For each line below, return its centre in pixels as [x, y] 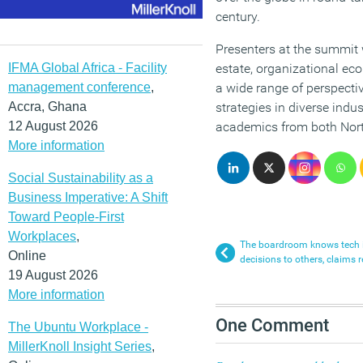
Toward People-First [66, 216]
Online [27, 255]
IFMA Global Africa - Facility [88, 67]
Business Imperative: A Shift [88, 197]
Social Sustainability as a [81, 177]
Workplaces [42, 236]
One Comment [272, 325]
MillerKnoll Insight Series [80, 346]
